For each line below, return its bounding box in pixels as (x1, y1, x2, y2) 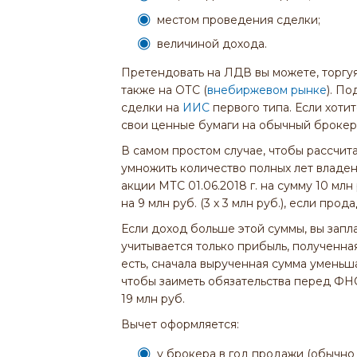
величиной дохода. (157, 37, 267, 51)
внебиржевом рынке (207, 82, 327, 97)
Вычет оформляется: (121, 316, 239, 331)
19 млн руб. (121, 291, 185, 306)
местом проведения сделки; (157, 12, 320, 27)
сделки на (121, 100, 182, 115)
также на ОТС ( (121, 82, 207, 97)
